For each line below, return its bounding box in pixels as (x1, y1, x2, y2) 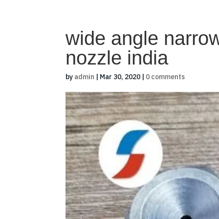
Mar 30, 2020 (100, 72, 141, 81)
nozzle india (66, 47, 169, 68)
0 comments (146, 72, 185, 81)
